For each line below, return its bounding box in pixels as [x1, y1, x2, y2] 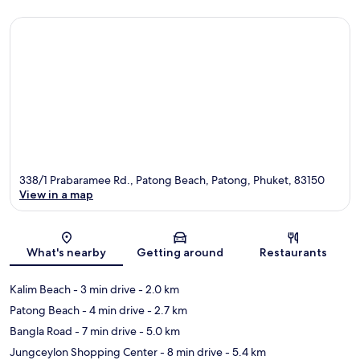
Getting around [136, 244, 223, 260]
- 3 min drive [71, 281, 136, 297]
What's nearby [27, 244, 107, 260]
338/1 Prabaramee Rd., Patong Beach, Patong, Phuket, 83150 [19, 172, 325, 187]
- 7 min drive [72, 323, 137, 338]
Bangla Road [10, 323, 72, 338]
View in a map [19, 186, 93, 202]
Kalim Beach [10, 281, 71, 297]
